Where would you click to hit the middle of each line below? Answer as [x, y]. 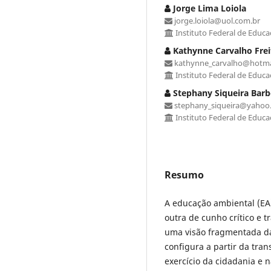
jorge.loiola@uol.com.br [216, 20]
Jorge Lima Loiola [208, 8]
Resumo [184, 175]
